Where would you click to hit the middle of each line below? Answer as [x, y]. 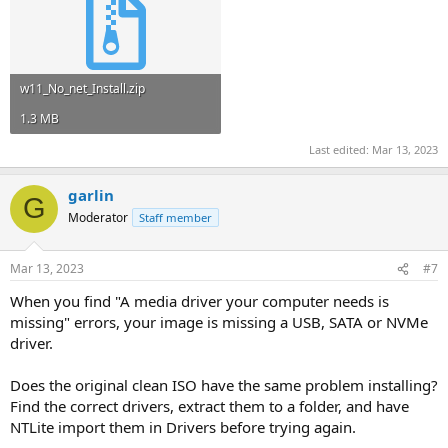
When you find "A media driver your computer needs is [199, 301]
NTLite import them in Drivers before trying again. [183, 427]
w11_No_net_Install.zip [82, 88]
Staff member [175, 217]
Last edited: [340, 149]
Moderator [98, 217]
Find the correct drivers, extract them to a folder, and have [209, 406]
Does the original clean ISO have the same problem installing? [224, 385]
